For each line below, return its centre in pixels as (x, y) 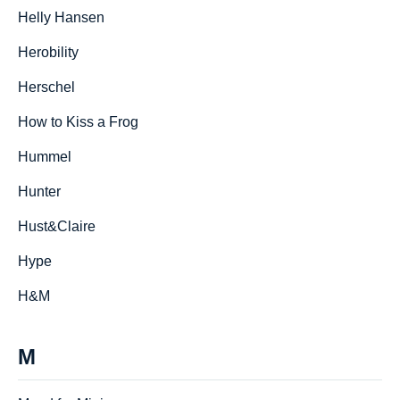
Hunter (39, 192)
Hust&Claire (57, 226)
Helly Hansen (61, 17)
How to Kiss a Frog (78, 122)
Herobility (48, 52)
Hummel (45, 157)
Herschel (46, 87)
